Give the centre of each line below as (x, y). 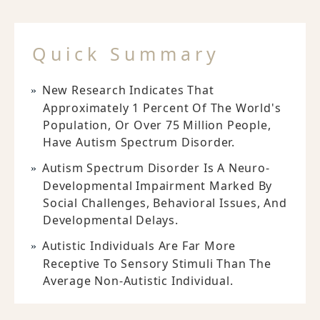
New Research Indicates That (128, 90)
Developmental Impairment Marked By (158, 186)
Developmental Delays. (111, 220)
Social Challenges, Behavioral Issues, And (165, 203)
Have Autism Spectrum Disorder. (139, 142)
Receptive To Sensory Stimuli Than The (157, 264)
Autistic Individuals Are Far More (139, 246)
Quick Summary (126, 54)
